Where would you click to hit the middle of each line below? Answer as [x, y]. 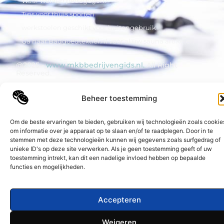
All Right [161, 65]
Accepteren [119, 199]
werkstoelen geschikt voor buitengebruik [88, 27]
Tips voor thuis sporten [58, 14]
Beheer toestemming [119, 98]
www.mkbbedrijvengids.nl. [95, 65]
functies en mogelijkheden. [47, 166]
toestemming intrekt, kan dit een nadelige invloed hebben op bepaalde [108, 157]
